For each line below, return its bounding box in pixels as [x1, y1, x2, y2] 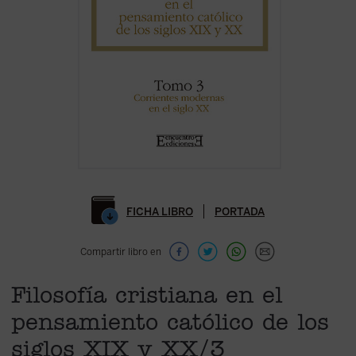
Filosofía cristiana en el [10, 286, 282, 310]
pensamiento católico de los [10, 313, 329, 337]
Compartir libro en [79, 246, 161, 257]
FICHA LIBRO [126, 204, 193, 218]
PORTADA [214, 204, 265, 218]
